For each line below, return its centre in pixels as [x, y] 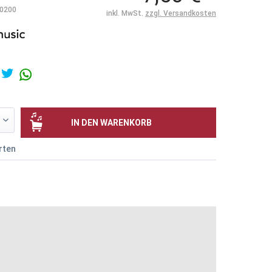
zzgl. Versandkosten [180, 13]
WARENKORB [126, 122]
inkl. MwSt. [125, 13]
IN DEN [84, 122]
